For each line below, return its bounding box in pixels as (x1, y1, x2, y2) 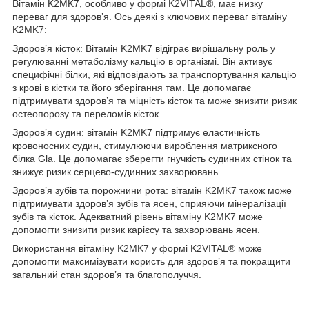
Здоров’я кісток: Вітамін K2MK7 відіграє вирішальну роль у (12, 43, 275, 54)
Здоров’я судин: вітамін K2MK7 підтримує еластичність (12, 127, 260, 139)
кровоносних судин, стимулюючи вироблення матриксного (12, 140, 277, 152)
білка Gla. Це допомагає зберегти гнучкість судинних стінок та (12, 153, 292, 165)
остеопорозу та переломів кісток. (12, 108, 161, 120)
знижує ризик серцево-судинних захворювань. (12, 166, 221, 178)
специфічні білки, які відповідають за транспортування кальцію (12, 69, 297, 81)
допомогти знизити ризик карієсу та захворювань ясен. (12, 224, 260, 236)
